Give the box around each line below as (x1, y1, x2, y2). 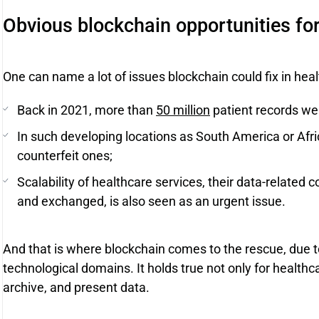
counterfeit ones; (17, 148, 113, 163)
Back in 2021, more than (17, 103, 156, 117)
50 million (156, 103, 210, 117)
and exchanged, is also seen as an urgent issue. (17, 194, 286, 209)
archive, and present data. (3, 280, 150, 295)
